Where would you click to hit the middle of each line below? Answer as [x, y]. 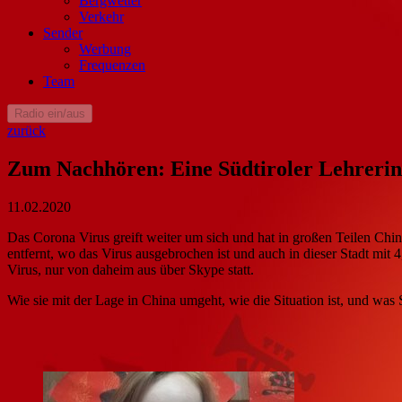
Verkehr [101, 16]
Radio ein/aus [50, 113]
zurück [26, 130]
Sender [63, 32]
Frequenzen [112, 65]
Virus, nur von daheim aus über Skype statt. [131, 269]
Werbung [105, 48]
